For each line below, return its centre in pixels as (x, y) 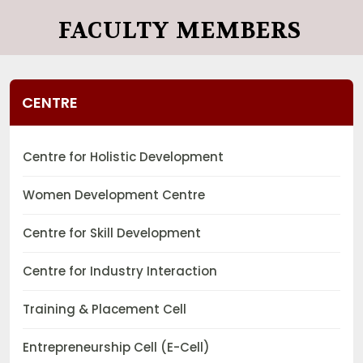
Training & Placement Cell (105, 310)
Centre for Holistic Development (123, 157)
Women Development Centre (114, 195)
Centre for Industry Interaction (120, 271)
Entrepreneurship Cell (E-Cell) (116, 348)
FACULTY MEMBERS (180, 31)
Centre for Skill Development (112, 233)
